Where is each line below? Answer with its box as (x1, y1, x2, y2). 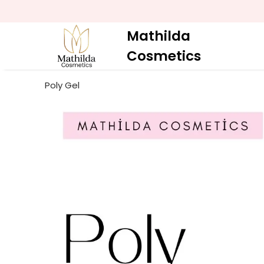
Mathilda (127, 27, 190, 45)
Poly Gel (45, 79, 80, 91)
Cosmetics (127, 47, 201, 65)
